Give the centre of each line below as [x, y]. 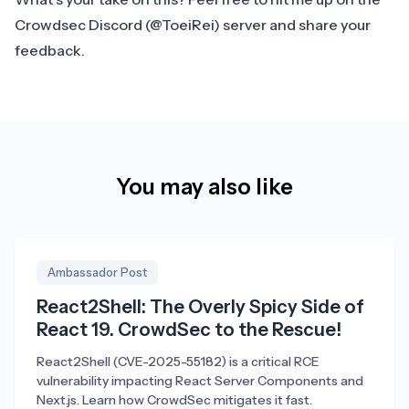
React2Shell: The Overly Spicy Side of [200, 307]
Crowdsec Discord [79, 25]
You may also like [204, 187]
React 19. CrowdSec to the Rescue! [189, 330]
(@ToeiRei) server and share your [257, 25]
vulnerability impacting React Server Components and [200, 381]
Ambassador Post [97, 273]
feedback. [50, 51]
